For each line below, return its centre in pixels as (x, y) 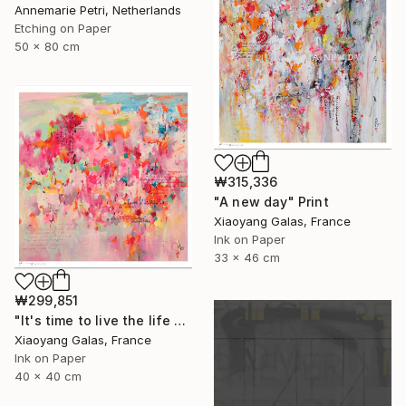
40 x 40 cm (48, 377)
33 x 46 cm (247, 258)
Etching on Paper (63, 29)
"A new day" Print (271, 202)
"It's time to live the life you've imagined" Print (180, 321)
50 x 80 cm (47, 47)
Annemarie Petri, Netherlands (98, 10)
